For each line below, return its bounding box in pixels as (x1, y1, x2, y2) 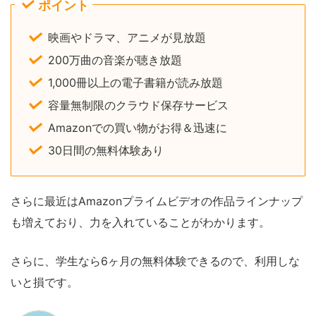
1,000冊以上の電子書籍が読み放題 (48, 75, 223, 90)
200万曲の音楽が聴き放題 (48, 52, 182, 67)
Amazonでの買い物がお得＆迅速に (48, 120, 227, 135)
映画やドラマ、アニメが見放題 (48, 30, 206, 44)
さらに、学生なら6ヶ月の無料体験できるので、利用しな (11, 253, 300, 268)
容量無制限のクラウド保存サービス (48, 97, 229, 112)
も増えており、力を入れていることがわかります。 (11, 214, 270, 229)
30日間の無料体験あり (48, 142, 164, 157)
